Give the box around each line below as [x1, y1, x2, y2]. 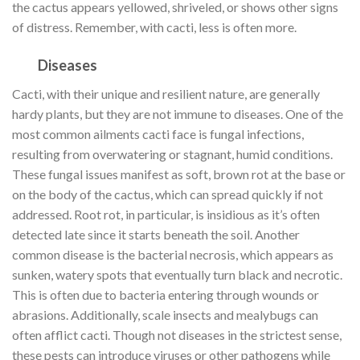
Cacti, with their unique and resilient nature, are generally [12, 85, 320, 101]
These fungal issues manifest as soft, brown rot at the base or [12, 166, 346, 182]
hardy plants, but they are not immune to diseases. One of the [12, 105, 343, 121]
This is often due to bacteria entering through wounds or [12, 286, 319, 302]
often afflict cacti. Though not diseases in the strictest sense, [12, 326, 342, 342]
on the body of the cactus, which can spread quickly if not [12, 186, 323, 202]
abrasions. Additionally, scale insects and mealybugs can [12, 306, 318, 322]
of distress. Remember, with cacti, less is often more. [12, 18, 297, 35]
